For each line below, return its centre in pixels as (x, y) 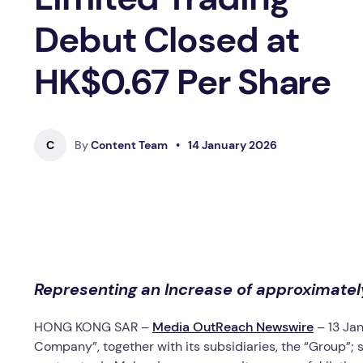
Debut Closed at (167, 40)
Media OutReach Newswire (233, 327)
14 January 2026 (233, 145)
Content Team (128, 145)
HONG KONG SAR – (93, 327)
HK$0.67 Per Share (183, 82)
